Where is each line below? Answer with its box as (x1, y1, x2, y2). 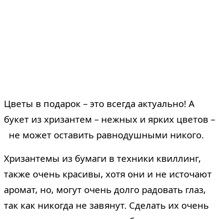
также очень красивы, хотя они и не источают (4, 167, 212, 180)
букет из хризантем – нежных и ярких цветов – (4, 112, 215, 125)
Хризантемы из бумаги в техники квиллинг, (4, 152, 201, 164)
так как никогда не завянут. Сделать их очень (4, 198, 209, 211)
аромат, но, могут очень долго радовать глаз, (4, 183, 206, 196)
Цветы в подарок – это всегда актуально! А (4, 97, 195, 109)
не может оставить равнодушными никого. (4, 128, 204, 141)
